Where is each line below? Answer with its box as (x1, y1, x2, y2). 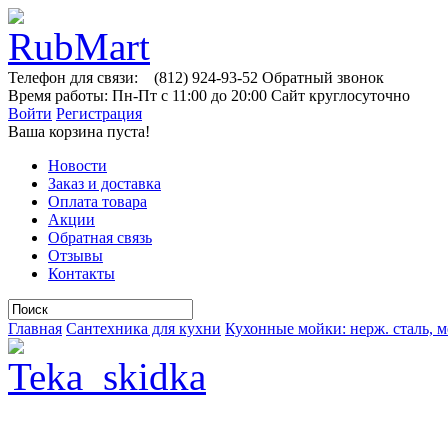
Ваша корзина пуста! (8, 123, 150, 140)
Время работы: (8, 87, 108, 104)
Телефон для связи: (8, 69, 150, 86)
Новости (48, 157, 107, 174)
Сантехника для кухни (66, 320, 221, 337)
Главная (8, 320, 62, 337)
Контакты (48, 265, 115, 282)
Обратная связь (48, 229, 152, 246)
